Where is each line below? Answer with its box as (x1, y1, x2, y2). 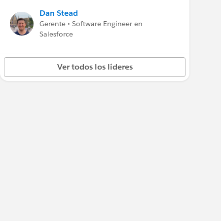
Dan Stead (39, 8, 78, 18)
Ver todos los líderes (57, 62, 133, 72)
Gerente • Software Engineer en (39, 19, 143, 28)
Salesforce (39, 30, 73, 38)
